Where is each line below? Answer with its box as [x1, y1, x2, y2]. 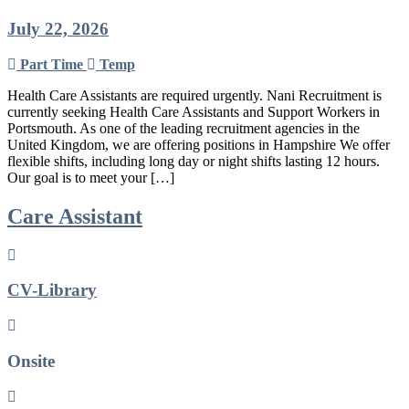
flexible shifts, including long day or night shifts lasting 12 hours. [7, 152, 380, 169]
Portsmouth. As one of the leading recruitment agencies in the [7, 120, 360, 136]
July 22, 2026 [7, 19, 109, 39]
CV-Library [7, 280, 97, 300]
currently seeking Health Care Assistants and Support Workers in [7, 103, 380, 120]
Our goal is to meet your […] [7, 169, 174, 185]
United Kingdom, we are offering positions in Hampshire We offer [7, 136, 390, 152]
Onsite [7, 351, 55, 371]
